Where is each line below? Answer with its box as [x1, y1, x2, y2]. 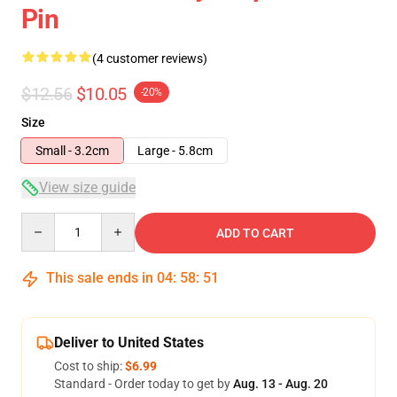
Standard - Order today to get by [54, 377, 233, 391]
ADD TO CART [216, 226, 294, 240]
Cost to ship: [54, 359, 125, 373]
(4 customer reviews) [92, 51, 207, 66]
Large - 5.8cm [137, 144, 213, 158]
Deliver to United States [54, 334, 204, 351]
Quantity [20, 214, 69, 228]
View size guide [39, 179, 136, 196]
